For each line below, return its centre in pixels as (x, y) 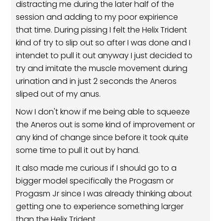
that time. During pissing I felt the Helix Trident (102, 30)
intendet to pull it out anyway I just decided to (104, 56)
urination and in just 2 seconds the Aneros (96, 81)
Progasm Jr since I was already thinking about (104, 194)
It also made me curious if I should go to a (96, 168)
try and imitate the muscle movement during (102, 69)
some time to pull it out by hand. (78, 150)
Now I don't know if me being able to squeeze (103, 112)
